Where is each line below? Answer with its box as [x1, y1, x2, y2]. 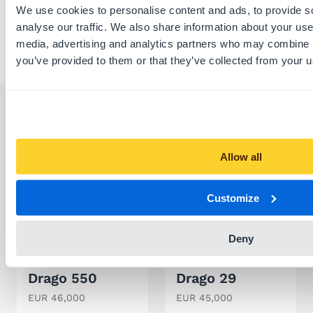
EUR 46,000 [28, 291, 85, 303]
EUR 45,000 [176, 291, 233, 303]
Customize [207, 191, 260, 203]
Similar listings [17, 116, 129, 133]
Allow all [220, 150, 262, 163]
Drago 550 [28, 269, 97, 286]
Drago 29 [176, 269, 236, 286]
